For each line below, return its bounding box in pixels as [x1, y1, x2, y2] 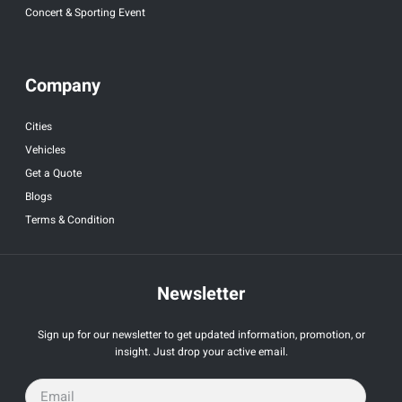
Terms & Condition [25, 212, 115, 229]
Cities [25, 118, 52, 135]
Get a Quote [25, 165, 82, 182]
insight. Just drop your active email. [114, 344, 288, 361]
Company [25, 73, 100, 100]
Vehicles [25, 142, 66, 159]
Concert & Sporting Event [25, 4, 145, 22]
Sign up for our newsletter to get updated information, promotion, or [37, 327, 365, 344]
